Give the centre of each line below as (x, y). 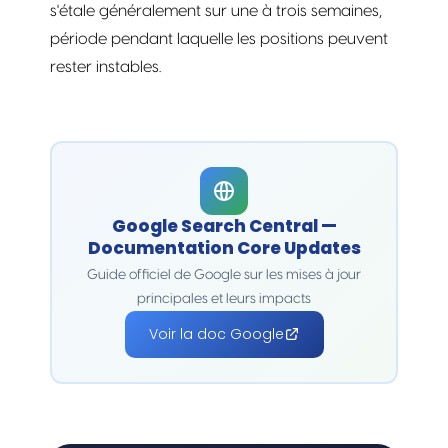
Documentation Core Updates (224, 247)
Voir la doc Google (216, 333)
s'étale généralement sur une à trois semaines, (216, 10)
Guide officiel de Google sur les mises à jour (224, 274)
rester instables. (105, 66)
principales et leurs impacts (224, 298)
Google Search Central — (224, 225)
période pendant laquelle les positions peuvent (219, 38)
